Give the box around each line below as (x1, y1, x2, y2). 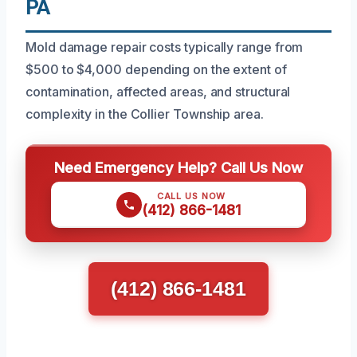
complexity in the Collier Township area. (25, 105, 264, 122)
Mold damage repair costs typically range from (25, 38, 304, 55)
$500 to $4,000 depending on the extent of (25, 61, 287, 77)
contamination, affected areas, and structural (25, 83, 291, 100)
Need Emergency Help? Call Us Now (54, 158, 303, 176)
